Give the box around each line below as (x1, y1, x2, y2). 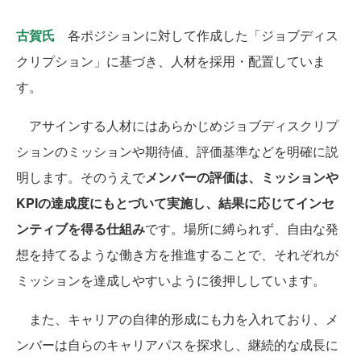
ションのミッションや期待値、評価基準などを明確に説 (16, 142, 338, 161)
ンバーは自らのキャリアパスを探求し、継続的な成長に (16, 335, 338, 355)
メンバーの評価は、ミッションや (145, 168, 338, 187)
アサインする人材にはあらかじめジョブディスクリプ (16, 116, 338, 135)
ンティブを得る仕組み (16, 219, 145, 239)
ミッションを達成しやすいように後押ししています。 (16, 271, 326, 290)
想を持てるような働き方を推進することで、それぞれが (16, 245, 338, 264)
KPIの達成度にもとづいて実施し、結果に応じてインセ (16, 193, 334, 213)
